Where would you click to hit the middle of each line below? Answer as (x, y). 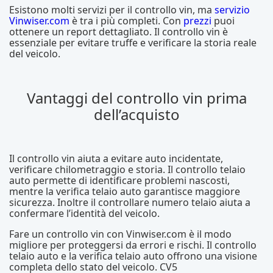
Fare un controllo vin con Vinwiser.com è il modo (120, 234)
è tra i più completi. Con (126, 21)
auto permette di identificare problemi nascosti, (119, 181)
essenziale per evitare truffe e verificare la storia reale (133, 43)
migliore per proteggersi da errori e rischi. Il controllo (133, 245)
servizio (232, 10)
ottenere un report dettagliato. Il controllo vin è (119, 32)
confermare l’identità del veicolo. (84, 214)
